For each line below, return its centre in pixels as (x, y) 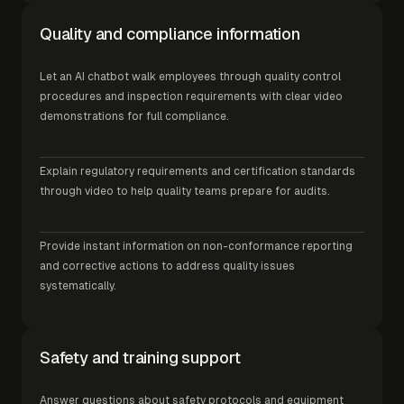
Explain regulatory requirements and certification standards (197, 171)
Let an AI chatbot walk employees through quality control (190, 76)
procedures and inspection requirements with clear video (191, 96)
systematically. (78, 285)
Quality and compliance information (170, 33)
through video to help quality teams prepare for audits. (185, 191)
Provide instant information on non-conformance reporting (196, 246)
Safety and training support (141, 357)
